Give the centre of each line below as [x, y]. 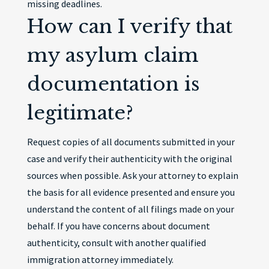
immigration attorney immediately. [100, 259]
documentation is [113, 84]
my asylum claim [113, 55]
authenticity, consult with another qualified [116, 243]
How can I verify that [129, 26]
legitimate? [80, 113]
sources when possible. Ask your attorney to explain [132, 175]
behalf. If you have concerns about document [118, 226]
